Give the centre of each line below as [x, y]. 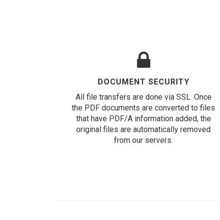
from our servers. [143, 140]
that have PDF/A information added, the [143, 119]
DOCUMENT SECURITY [143, 82]
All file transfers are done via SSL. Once [143, 97]
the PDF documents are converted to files [143, 108]
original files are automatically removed [143, 129]
